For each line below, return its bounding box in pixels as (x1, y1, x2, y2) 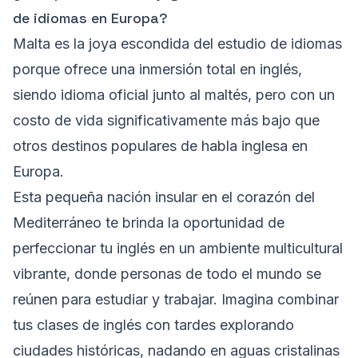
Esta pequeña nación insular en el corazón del (13, 189, 315, 206)
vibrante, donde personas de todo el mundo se (13, 265, 321, 283)
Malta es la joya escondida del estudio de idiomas (13, 35, 342, 53)
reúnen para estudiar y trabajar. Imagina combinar (13, 291, 339, 308)
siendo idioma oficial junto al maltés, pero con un (13, 86, 335, 104)
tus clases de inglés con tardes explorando (13, 316, 294, 334)
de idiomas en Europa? (13, 9, 168, 28)
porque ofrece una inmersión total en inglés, (13, 61, 302, 78)
